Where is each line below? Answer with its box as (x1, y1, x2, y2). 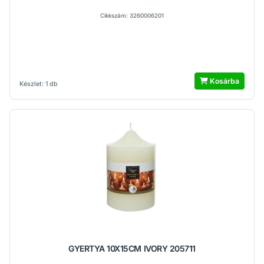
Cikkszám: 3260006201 (100, 12, 164, 19)
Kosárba (208, 77, 239, 85)
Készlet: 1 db (19, 80, 58, 88)
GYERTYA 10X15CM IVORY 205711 (68, 243, 196, 253)
